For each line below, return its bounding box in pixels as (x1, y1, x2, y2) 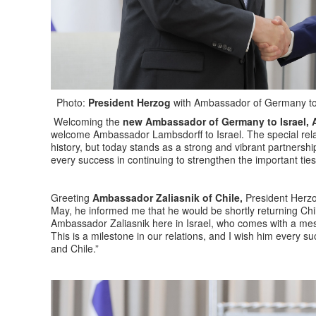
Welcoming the (51, 114, 123, 128)
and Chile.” (51, 241, 99, 255)
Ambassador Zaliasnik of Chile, (90, 190, 243, 205)
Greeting (51, 190, 90, 205)
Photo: (51, 95, 88, 109)
